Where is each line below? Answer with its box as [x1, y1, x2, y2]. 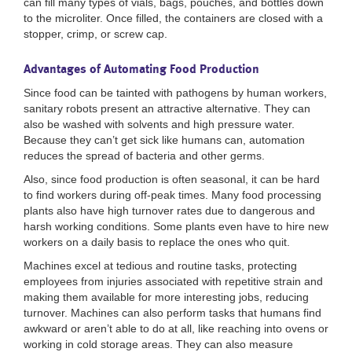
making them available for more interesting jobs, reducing [24, 291, 309, 304]
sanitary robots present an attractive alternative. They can [24, 102, 310, 115]
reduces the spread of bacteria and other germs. [24, 149, 265, 163]
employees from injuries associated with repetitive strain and [24, 275, 323, 288]
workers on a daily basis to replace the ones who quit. [24, 236, 290, 249]
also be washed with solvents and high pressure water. [24, 118, 295, 131]
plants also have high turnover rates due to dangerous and [24, 204, 315, 218]
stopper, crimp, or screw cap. [24, 27, 167, 41]
